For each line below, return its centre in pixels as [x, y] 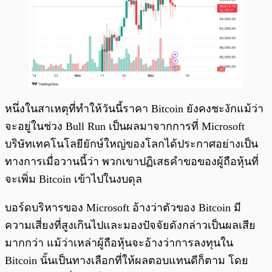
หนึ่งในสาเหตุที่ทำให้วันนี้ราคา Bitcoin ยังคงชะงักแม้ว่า [134, 108]
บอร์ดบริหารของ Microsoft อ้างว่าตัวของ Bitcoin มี [123, 207]
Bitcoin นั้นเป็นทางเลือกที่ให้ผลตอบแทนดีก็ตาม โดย [127, 260]
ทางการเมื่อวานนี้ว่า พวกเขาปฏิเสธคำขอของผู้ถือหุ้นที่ [132, 161]
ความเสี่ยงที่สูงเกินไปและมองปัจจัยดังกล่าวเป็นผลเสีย [130, 225]
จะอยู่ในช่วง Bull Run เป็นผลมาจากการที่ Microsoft [125, 126]
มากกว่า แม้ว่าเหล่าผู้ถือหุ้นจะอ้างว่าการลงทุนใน [119, 243]
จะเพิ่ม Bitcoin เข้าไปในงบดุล [73, 179]
